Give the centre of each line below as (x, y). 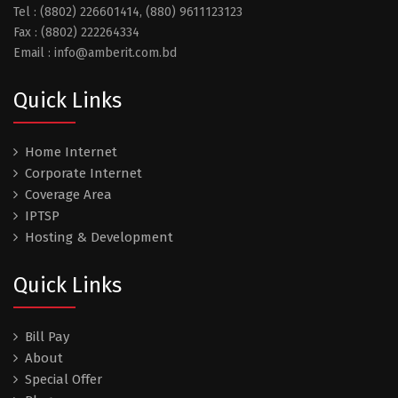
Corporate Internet (84, 173)
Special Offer (64, 379)
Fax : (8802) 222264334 (76, 32)
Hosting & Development (99, 237)
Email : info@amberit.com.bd (95, 52)
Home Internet (71, 151)
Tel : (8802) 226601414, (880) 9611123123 (128, 12)
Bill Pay (47, 336)
